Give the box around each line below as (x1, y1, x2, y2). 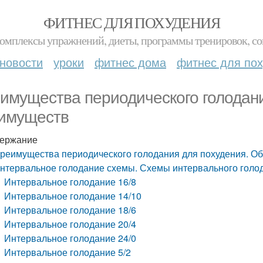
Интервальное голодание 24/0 (4, 231, 137, 245)
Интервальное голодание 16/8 (4, 175, 137, 188)
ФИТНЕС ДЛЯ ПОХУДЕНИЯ (43, 12, 220, 32)
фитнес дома (95, 53, 166, 70)
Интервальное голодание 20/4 (4, 217, 137, 231)
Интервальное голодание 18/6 (4, 203, 137, 217)
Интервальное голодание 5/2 (4, 245, 131, 259)
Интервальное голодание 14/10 (4, 189, 142, 203)
